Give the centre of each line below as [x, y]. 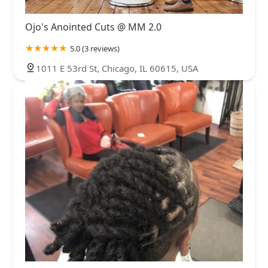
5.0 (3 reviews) [95, 49]
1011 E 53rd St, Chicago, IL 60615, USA [117, 68]
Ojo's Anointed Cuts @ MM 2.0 [93, 27]
